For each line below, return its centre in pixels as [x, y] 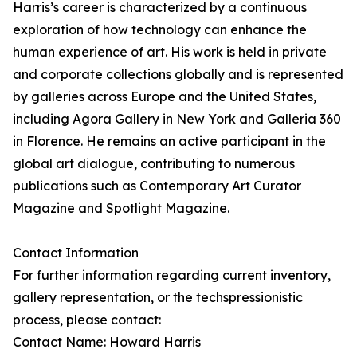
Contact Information [76, 253]
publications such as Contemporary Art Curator [157, 186]
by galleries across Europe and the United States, [165, 97]
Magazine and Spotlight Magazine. [121, 208]
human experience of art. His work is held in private [170, 52]
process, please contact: [87, 320]
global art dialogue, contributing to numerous [154, 164]
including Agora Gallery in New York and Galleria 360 [177, 119]
